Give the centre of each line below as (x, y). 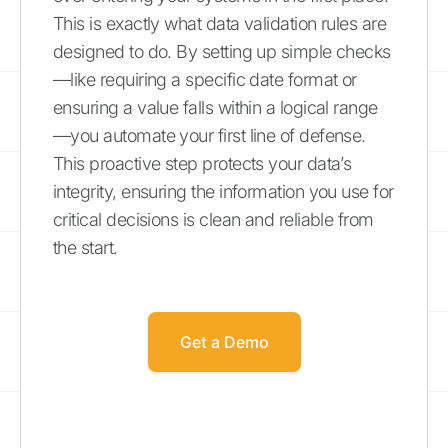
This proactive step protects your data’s (202, 163)
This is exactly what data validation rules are (220, 23)
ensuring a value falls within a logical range (215, 107)
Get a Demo (224, 342)
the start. (85, 247)
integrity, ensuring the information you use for (223, 191)
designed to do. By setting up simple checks (222, 51)
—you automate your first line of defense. (209, 135)
